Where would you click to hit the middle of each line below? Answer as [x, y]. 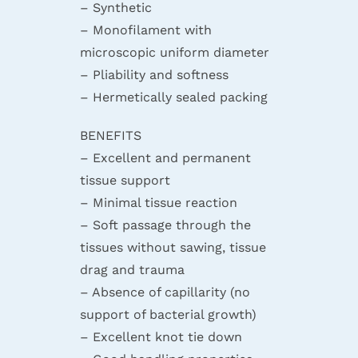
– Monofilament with [145, 30]
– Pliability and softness [154, 74]
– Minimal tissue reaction [158, 202]
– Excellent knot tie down [161, 336]
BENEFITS [110, 135]
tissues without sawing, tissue [173, 247]
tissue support [125, 180]
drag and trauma [132, 269]
